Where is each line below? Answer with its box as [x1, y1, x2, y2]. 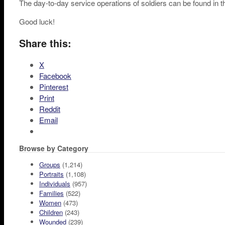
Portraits [39, 169, 64, 179]
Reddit [39, 103, 60, 114]
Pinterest [39, 81, 68, 92]
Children [39, 207, 63, 217]
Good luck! [19, 16, 55, 27]
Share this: [19, 36, 71, 50]
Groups [39, 160, 60, 169]
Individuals [39, 179, 70, 188]
